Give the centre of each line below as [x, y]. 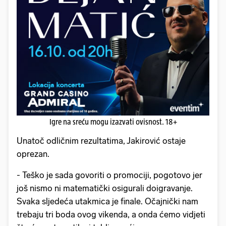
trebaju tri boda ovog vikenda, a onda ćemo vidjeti [111, 214]
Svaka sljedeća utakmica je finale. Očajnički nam [107, 201]
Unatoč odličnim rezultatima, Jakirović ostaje [101, 140]
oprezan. [33, 154]
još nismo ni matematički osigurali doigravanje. [105, 188]
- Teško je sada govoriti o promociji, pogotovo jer [109, 175]
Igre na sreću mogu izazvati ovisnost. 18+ [113, 122]
